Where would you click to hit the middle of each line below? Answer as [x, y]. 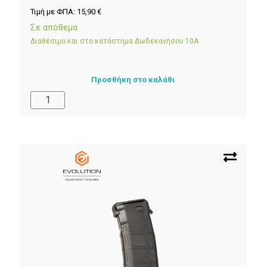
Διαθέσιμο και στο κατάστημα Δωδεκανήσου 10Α [114, 41]
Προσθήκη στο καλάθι [133, 80]
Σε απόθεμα [54, 28]
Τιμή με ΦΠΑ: [54, 12]
